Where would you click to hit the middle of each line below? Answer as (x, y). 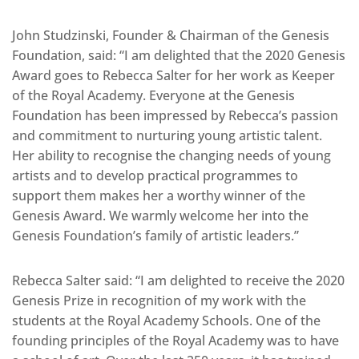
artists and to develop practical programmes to (155, 176)
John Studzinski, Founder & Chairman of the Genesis (171, 36)
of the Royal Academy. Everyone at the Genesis (153, 96)
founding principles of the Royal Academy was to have (175, 341)
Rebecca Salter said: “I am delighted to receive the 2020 (178, 281)
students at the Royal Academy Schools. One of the (166, 321)
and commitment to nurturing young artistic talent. (167, 136)
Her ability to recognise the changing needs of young (171, 156)
